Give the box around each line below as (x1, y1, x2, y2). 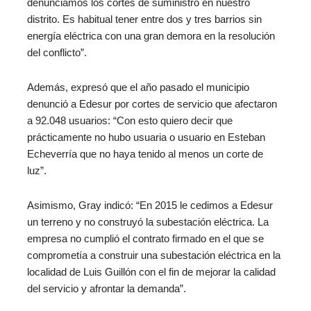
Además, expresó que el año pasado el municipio (26, 81, 249, 93)
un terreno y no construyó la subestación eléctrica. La (26, 216, 269, 228)
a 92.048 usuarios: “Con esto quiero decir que (26, 115, 233, 126)
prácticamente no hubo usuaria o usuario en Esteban (26, 131, 265, 143)
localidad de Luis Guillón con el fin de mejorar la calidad (26, 266, 276, 278)
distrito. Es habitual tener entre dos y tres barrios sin (26, 14, 262, 26)
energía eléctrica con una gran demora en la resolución (26, 31, 275, 42)
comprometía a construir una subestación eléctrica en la (26, 249, 280, 261)
